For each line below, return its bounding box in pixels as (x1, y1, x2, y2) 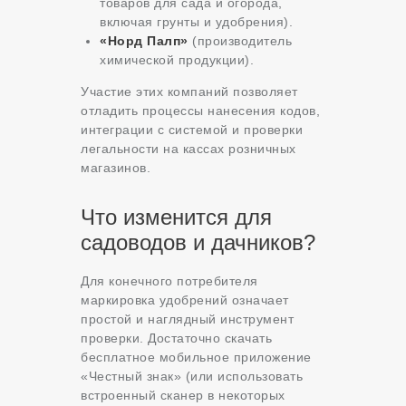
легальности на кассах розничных (81, 141, 296, 157)
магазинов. (81, 160, 150, 176)
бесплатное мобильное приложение (81, 350, 312, 365)
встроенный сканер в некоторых (81, 388, 285, 403)
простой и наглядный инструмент (81, 312, 294, 327)
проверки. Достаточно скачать (81, 331, 272, 346)
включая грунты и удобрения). (100, 14, 293, 30)
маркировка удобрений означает (81, 293, 289, 308)
